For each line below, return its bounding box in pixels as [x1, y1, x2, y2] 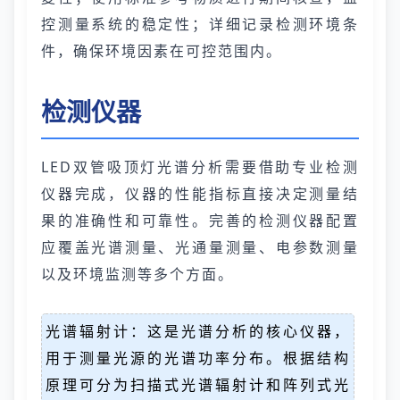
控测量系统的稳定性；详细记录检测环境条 [41, 14, 359, 34]
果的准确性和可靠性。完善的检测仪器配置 [41, 211, 359, 230]
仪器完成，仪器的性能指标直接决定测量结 [41, 184, 359, 204]
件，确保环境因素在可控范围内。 [41, 41, 282, 61]
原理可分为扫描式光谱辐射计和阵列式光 [46, 375, 350, 395]
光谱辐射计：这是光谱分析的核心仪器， [46, 321, 350, 341]
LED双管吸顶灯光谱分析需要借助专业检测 [41, 157, 359, 177]
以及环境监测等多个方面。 [41, 264, 234, 284]
